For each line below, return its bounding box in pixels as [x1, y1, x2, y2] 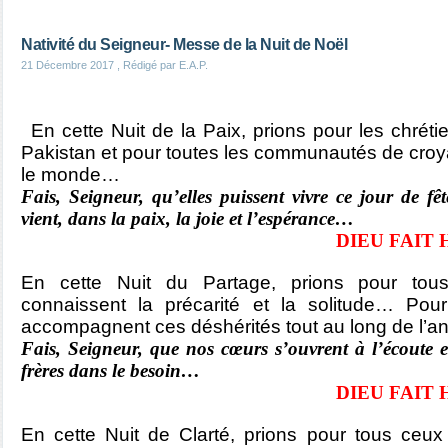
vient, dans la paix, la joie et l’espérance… [21, 208, 354, 229]
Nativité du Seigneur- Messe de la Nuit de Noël [21, 36, 347, 53]
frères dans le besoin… [21, 360, 200, 381]
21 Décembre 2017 [21, 59, 114, 71]
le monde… [21, 164, 120, 185]
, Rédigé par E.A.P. [114, 59, 208, 71]
